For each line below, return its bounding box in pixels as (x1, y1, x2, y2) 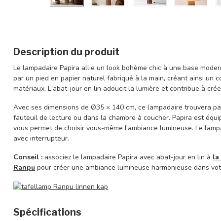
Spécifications (13, 206, 81, 218)
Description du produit (13, 46, 119, 58)
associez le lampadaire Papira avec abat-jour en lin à (42, 152, 213, 162)
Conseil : (13, 152, 42, 162)
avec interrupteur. (13, 133, 71, 143)
